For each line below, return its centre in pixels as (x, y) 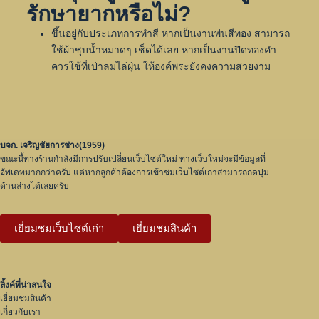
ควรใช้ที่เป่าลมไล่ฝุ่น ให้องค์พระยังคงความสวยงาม (161, 66)
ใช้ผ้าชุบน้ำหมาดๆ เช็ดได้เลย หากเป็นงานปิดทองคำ (163, 49)
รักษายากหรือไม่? (108, 14)
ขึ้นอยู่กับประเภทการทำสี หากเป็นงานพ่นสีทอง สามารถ (170, 33)
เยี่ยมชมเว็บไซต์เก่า (59, 228)
